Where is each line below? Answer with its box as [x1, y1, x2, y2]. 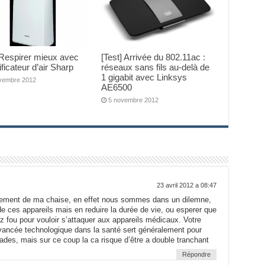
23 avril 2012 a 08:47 [156, 181, 216, 189]
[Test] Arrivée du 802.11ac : [101, 51, 206, 62]
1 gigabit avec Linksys [101, 72, 188, 82]
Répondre [182, 250, 211, 258]
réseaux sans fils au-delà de [101, 62, 210, 72]
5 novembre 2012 [108, 96, 159, 104]
